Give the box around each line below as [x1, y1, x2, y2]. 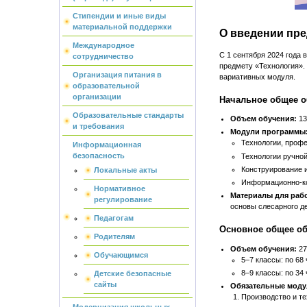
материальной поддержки [72, 23, 172, 31]
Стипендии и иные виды [72, 12, 166, 20]
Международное [72, 41, 134, 49]
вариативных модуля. [219, 72, 295, 81]
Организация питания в [72, 71, 162, 79]
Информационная [72, 140, 141, 149]
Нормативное [94, 184, 145, 193]
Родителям [94, 232, 135, 241]
